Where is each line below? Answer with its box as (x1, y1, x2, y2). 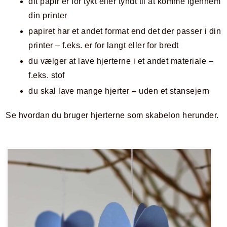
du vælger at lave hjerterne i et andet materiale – (28, 56, 214, 65)
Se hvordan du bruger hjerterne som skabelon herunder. (6, 110, 219, 120)
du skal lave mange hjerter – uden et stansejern (28, 86, 210, 95)
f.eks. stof (28, 70, 65, 80)
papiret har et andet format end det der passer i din (28, 26, 221, 35)
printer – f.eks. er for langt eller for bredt (28, 41, 179, 50)
